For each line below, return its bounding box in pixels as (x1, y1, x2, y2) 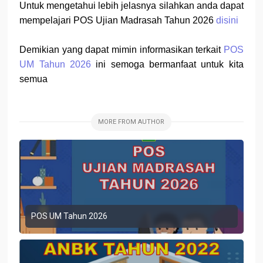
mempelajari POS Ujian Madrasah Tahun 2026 (19, 15, 217, 25)
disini (216, 15, 239, 25)
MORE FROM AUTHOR (98, 117, 165, 126)
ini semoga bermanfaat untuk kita (91, 59, 244, 69)
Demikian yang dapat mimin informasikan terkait (19, 44, 224, 55)
